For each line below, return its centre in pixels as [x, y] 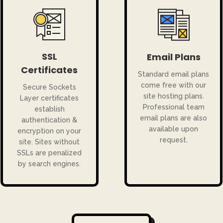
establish [49, 109]
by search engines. [50, 164]
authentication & [50, 120]
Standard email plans [174, 74]
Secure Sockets [49, 87]
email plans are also [174, 118]
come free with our [174, 85]
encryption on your [50, 131]
